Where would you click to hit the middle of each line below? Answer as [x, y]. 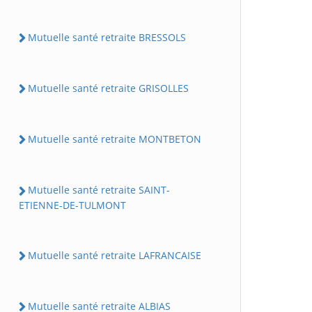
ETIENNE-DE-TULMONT [72, 205]
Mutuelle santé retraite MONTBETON [115, 139]
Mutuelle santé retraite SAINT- [99, 190]
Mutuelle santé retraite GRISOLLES [108, 88]
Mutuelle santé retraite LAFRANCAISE [115, 255]
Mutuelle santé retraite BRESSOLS [107, 37]
